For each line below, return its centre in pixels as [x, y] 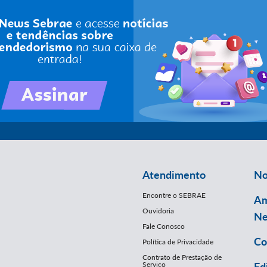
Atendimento [174, 175]
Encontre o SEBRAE [174, 195]
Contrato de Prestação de [182, 257]
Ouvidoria [158, 211]
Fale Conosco [163, 226]
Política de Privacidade [178, 242]
